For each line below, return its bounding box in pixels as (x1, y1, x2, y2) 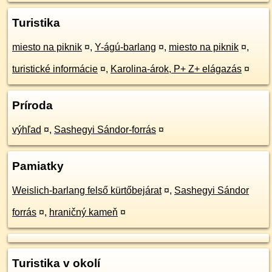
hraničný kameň (49, 207, 118, 217)
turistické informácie (12, 64, 98, 74)
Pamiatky (12, 160, 64, 172)
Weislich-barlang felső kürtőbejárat (12, 185, 161, 195)
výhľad (12, 124, 41, 135)
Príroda (12, 99, 53, 112)
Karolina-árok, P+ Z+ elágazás (110, 64, 242, 74)
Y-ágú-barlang (95, 42, 156, 52)
